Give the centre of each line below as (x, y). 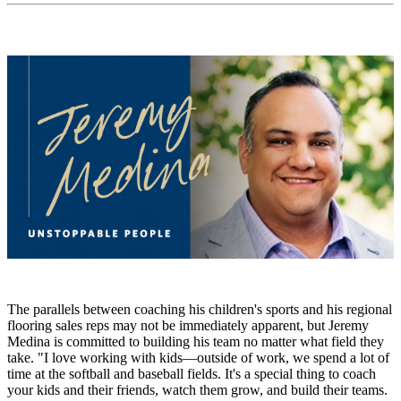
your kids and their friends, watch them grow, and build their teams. (197, 390)
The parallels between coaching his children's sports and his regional (200, 310)
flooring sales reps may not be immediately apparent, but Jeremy (188, 326)
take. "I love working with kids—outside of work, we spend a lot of (198, 358)
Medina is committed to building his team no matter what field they (196, 342)
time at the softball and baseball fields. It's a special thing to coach (192, 374)
